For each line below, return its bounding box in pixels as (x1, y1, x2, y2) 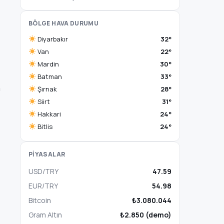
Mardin (35, 59, 59, 68)
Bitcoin (28, 195, 51, 205)
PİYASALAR (28, 150, 65, 158)
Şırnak (35, 84, 57, 93)
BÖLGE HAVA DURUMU (28, 19, 99, 27)
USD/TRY (28, 166, 58, 176)
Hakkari (35, 109, 61, 118)
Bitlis (35, 122, 52, 131)
